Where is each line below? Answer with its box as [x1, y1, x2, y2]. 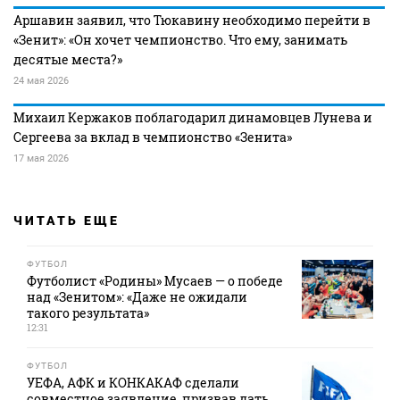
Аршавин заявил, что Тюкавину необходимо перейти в [13, 12, 371, 29]
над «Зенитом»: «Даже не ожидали [27, 288, 247, 305]
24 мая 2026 [13, 75, 69, 87]
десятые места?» [13, 51, 122, 68]
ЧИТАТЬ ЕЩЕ [13, 213, 120, 228]
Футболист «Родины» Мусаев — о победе [27, 272, 283, 289]
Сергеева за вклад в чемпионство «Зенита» [13, 129, 292, 146]
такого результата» [27, 304, 149, 321]
